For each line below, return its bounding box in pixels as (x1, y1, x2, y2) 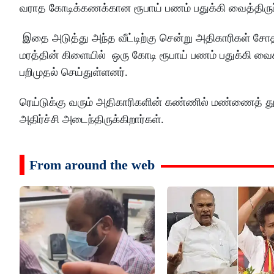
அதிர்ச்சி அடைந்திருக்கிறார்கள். (20, 113, 164, 126)
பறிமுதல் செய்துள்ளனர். (20, 66, 131, 79)
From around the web (29, 157, 155, 173)
